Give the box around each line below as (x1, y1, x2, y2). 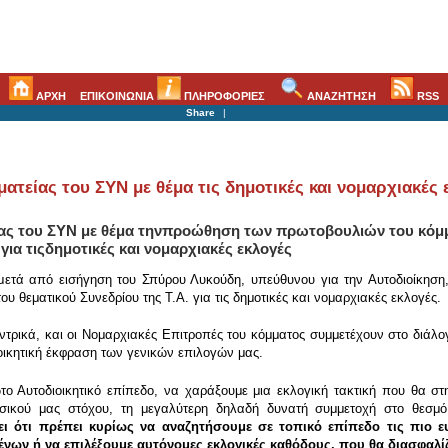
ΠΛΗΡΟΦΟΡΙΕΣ (181, 89, 266, 102)
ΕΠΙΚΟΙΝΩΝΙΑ (80, 89, 158, 102)
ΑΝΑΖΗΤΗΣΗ (303, 89, 376, 102)
